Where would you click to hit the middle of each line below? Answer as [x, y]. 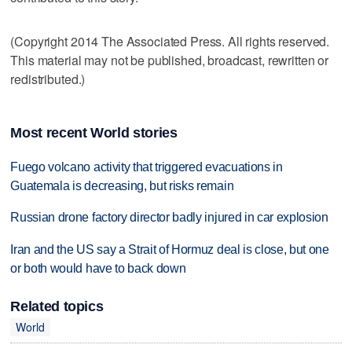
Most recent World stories [94, 132]
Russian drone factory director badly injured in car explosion [169, 218]
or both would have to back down [98, 269]
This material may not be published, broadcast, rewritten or [170, 60]
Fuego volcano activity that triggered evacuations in [147, 167]
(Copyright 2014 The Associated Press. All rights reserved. [170, 41]
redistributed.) [48, 79]
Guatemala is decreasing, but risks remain [122, 185]
